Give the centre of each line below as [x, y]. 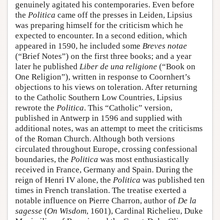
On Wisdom [67, 211]
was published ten [173, 180]
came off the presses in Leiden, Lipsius [124, 15]
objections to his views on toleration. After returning [106, 87]
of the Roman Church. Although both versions [95, 139]
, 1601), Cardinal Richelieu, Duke [145, 211]
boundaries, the [43, 160]
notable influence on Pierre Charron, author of [96, 201]
